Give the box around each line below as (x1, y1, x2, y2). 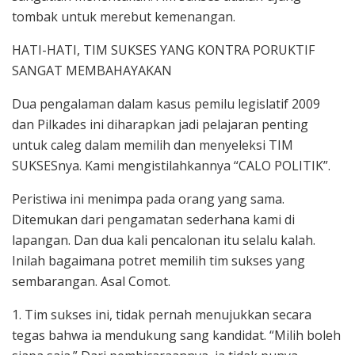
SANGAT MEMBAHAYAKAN (12, 62, 172, 80)
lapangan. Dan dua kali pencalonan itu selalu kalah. (12, 231, 315, 250)
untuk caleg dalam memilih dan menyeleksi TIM (12, 136, 293, 155)
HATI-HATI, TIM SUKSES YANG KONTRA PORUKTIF (12, 41, 315, 59)
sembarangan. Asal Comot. (12, 273, 170, 291)
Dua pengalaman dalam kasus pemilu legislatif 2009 (12, 95, 320, 113)
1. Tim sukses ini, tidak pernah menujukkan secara (12, 306, 311, 324)
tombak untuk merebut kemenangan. (12, 8, 235, 26)
